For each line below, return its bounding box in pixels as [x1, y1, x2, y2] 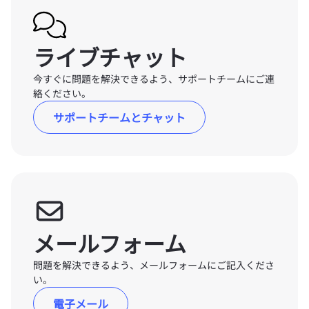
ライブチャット [33, 41, 187, 72]
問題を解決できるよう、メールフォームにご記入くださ [33, 258, 275, 272]
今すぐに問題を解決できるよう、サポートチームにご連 [33, 72, 275, 86]
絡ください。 [33, 86, 91, 100]
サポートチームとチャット [53, 109, 186, 126]
